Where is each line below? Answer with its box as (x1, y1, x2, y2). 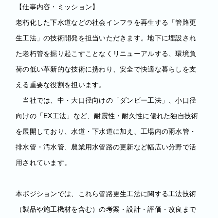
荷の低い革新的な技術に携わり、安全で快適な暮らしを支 (16, 64, 197, 73)
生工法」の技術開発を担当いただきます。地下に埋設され (16, 33, 197, 42)
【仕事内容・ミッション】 (16, 1, 99, 11)
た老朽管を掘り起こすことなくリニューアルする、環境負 (16, 48, 197, 58)
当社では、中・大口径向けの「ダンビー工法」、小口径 (16, 95, 197, 105)
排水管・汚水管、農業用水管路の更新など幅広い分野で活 (16, 142, 197, 151)
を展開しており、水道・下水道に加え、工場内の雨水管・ (16, 126, 197, 136)
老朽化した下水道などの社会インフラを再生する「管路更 (16, 17, 197, 27)
